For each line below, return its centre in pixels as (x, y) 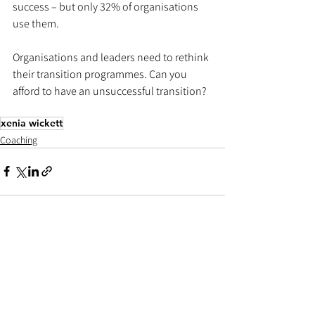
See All (212, 251)
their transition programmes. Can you (101, 74)
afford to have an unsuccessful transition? (111, 91)
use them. (37, 23)
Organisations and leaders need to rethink (112, 57)
